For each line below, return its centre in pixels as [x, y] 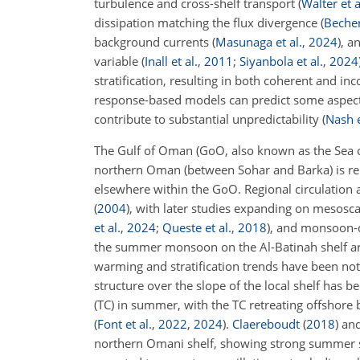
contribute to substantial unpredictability [208, 119]
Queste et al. [197, 227]
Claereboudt [266, 323]
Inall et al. [171, 61]
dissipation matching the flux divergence [207, 22]
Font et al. [125, 323]
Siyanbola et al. [281, 61]
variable [118, 61]
